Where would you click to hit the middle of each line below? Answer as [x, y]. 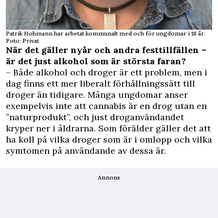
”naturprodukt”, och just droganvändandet [95, 117]
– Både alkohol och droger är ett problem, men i [107, 73]
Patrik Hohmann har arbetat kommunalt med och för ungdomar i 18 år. [105, 34]
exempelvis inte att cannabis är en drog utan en [106, 106]
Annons [109, 178]
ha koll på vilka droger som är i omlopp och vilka [109, 140]
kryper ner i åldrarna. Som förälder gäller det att [108, 128]
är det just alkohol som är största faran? [96, 61]
